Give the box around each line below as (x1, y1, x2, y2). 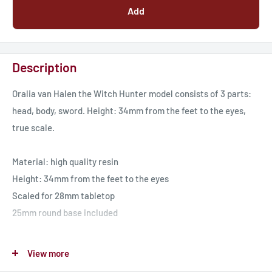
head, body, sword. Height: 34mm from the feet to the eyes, (12, 105, 246, 117)
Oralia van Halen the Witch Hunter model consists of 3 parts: (12, 88, 251, 100)
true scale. (12, 122, 55, 134)
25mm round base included (12, 207, 118, 219)
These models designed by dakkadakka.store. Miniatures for (12, 241, 250, 253)
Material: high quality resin (12, 156, 118, 168)
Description (12, 59, 76, 75)
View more (27, 248, 69, 259)
